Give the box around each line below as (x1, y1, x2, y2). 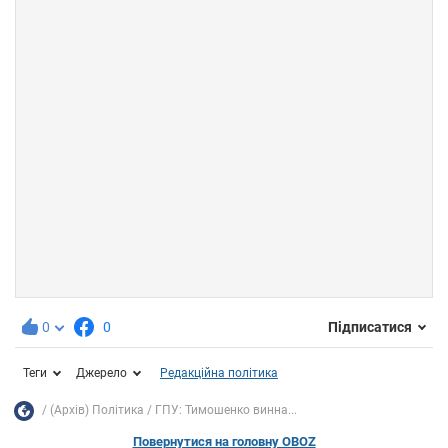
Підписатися (328, 319, 412, 336)
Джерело (76, 365, 127, 380)
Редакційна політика (160, 365, 278, 380)
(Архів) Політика (50, 403, 144, 418)
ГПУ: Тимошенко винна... (155, 403, 297, 418)
